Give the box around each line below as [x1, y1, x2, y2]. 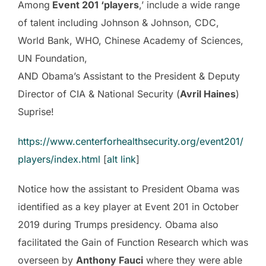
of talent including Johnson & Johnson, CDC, [18, 17, 219, 29]
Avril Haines [180, 88, 236, 100]
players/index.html [18, 153, 100, 166]
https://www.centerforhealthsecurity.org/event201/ [18, 135, 243, 148]
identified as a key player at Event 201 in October [18, 201, 239, 213]
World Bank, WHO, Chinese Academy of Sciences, [18, 34, 243, 47]
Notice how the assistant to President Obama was [18, 183, 239, 195]
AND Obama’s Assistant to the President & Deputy [18, 70, 240, 83]
